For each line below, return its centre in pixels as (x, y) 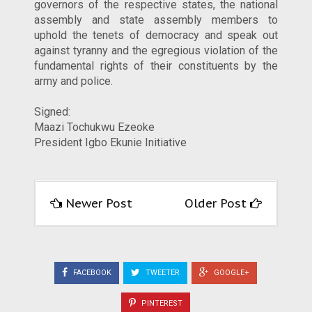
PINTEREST (161, 304)
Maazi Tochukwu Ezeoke (94, 127)
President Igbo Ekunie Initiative (110, 142)
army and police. (73, 81)
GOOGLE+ (231, 272)
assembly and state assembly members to (156, 19)
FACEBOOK (91, 272)
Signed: (52, 111)
